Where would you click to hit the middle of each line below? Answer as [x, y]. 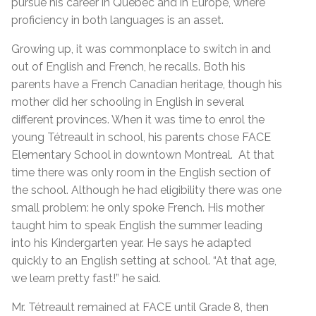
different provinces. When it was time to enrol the [138, 119]
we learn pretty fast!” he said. [86, 278]
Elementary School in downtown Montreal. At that [143, 154]
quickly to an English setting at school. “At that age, [144, 260]
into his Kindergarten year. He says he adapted [131, 243]
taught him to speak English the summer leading [137, 225]
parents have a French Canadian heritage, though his [147, 84]
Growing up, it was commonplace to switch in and [141, 49]
